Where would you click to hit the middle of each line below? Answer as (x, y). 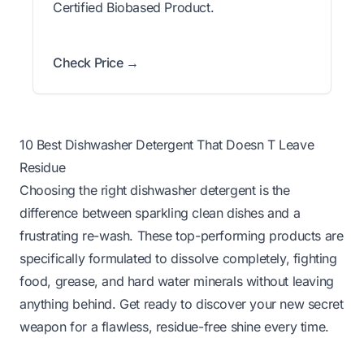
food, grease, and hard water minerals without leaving (177, 282)
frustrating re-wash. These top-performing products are (182, 236)
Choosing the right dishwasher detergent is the (155, 191)
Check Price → (96, 63)
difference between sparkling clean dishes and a (160, 213)
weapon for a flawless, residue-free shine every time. (174, 327)
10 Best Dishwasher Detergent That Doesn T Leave (167, 145)
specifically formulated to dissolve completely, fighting (178, 259)
